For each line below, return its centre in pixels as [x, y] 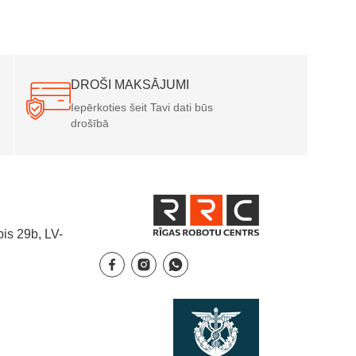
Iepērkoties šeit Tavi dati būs [142, 107]
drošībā [90, 123]
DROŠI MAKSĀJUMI [130, 84]
